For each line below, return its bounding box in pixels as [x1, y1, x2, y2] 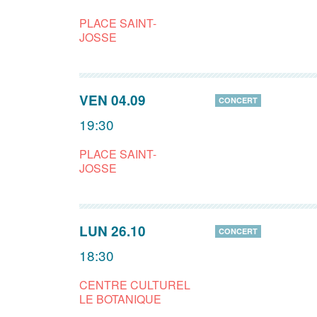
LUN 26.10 [79, 221, 146, 241]
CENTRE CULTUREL [79, 277, 190, 293]
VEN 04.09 [79, 91, 146, 110]
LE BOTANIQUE [79, 291, 161, 307]
